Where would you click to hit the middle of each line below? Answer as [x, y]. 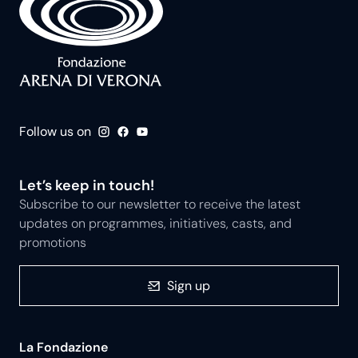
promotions [53, 243]
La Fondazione [64, 347]
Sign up [189, 285]
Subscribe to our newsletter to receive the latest [160, 204]
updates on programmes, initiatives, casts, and [155, 223]
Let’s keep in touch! [87, 185]
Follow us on [55, 131]
